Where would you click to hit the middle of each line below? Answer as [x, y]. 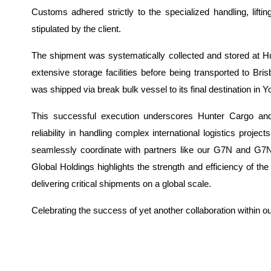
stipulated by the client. [76, 29]
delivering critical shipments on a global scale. [121, 184]
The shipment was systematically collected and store [138, 55]
